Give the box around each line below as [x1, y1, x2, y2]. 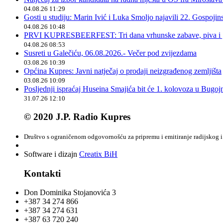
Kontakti [24, 168, 61, 179]
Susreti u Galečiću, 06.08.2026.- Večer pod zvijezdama [24, 48, 197, 57]
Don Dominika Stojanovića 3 [24, 188, 116, 197]
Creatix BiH [79, 150, 117, 158]
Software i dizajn [24, 150, 79, 158]
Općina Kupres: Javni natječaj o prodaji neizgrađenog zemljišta [24, 66, 222, 75]
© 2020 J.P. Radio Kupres [24, 111, 130, 122]
